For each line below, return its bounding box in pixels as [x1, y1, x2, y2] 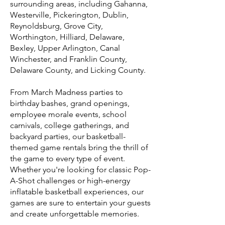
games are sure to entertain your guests [10, 198, 151, 207]
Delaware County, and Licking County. [10, 65, 146, 75]
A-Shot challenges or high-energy [10, 176, 130, 185]
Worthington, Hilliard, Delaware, [10, 32, 125, 42]
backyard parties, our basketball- [10, 132, 126, 141]
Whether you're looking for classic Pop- [10, 165, 151, 174]
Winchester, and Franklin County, [10, 54, 127, 64]
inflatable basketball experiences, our [10, 187, 144, 196]
